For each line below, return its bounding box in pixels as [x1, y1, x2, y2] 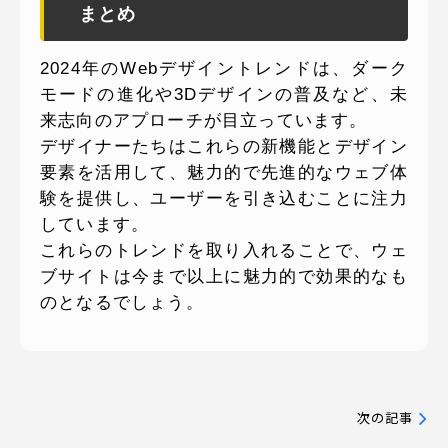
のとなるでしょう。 [40, 293, 204, 312]
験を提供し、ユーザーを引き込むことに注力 [40, 189, 408, 208]
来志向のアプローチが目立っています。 [40, 111, 368, 130]
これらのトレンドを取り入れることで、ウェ [40, 241, 408, 260]
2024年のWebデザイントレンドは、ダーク [40, 59, 408, 78]
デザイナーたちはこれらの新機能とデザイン [40, 137, 408, 156]
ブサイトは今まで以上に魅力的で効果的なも [40, 267, 408, 286]
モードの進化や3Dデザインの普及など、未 [40, 85, 408, 104]
